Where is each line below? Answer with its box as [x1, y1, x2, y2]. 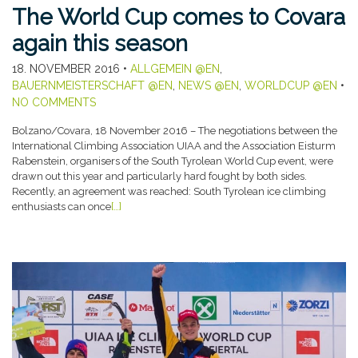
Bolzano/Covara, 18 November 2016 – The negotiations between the [12, 125, 337, 137]
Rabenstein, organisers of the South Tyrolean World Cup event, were [12, 155, 333, 168]
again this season [12, 30, 188, 58]
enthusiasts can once [12, 201, 111, 213]
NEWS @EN [178, 79, 239, 93]
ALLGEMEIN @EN [130, 62, 220, 76]
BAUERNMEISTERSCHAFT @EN [12, 79, 173, 93]
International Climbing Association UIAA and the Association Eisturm [12, 140, 336, 153]
